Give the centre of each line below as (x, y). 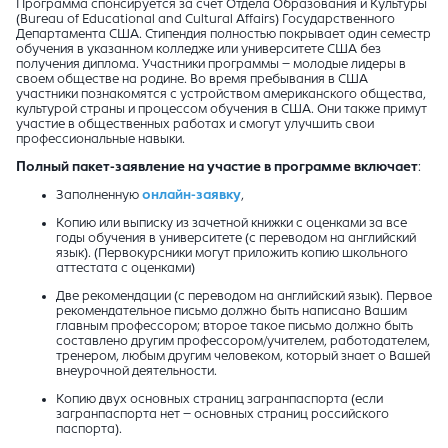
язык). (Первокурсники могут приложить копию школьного (232, 253)
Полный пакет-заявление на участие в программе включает (217, 167)
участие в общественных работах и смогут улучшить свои (195, 124)
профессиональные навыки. (100, 139)
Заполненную (99, 195)
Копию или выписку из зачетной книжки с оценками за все (231, 223)
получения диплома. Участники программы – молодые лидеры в (211, 64)
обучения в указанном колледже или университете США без (198, 49)
